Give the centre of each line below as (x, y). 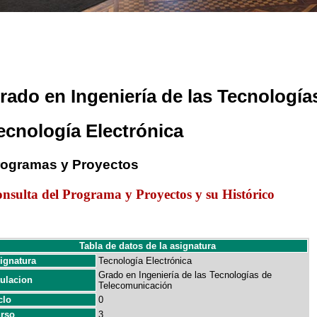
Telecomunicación (135, 286)
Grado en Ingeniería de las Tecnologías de (185, 275)
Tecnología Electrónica (145, 261)
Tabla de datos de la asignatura (148, 246)
